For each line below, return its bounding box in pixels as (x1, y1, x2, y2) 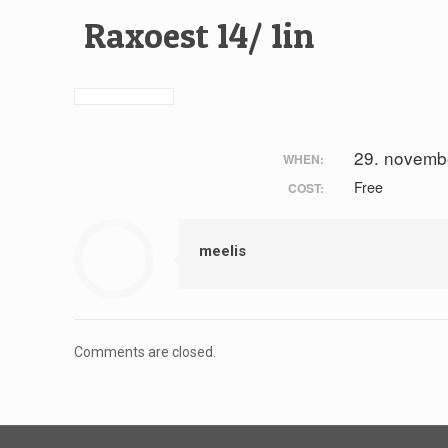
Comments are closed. (74, 344, 217, 360)
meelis (199, 242, 247, 260)
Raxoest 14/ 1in (84, 14, 315, 57)
